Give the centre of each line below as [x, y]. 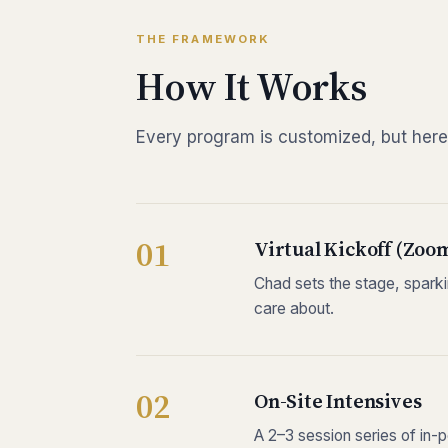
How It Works [251, 86]
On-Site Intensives [338, 401]
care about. [294, 308]
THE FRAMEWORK [203, 39]
